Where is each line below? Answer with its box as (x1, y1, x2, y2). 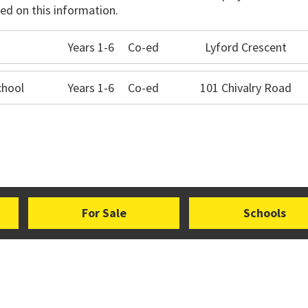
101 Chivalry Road (200, 80, 292, 96)
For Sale (81, 205, 126, 221)
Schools (243, 205, 286, 221)
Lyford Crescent (205, 39, 287, 55)
